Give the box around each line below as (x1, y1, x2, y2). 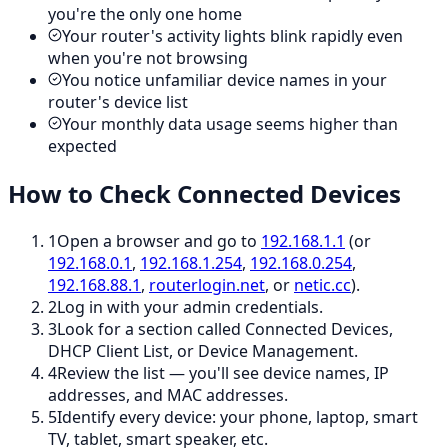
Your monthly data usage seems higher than (62, 113, 398, 136)
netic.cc (294, 274, 351, 297)
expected (48, 135, 117, 158)
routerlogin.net (149, 274, 265, 297)
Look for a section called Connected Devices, (57, 318, 393, 341)
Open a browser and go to (57, 230, 261, 253)
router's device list (48, 91, 188, 114)
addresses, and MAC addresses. (48, 384, 288, 407)
